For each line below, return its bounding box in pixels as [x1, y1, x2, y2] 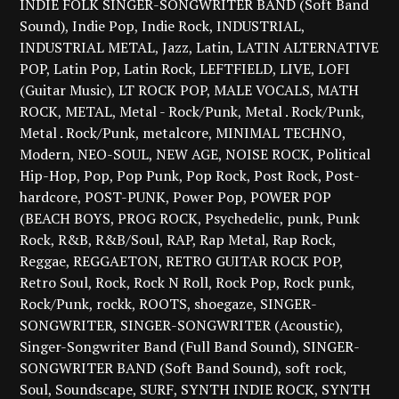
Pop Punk [117, 165, 180, 185]
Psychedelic [205, 208, 281, 228]
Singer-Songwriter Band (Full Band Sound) [20, 336, 297, 356]
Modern [20, 143, 71, 164]
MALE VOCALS [214, 79, 311, 100]
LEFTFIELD [199, 58, 273, 78]
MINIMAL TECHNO [216, 122, 343, 142]
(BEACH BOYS [20, 208, 111, 228]
